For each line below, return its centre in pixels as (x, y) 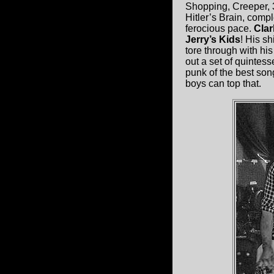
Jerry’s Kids (213, 39)
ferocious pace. (220, 28)
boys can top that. (223, 83)
